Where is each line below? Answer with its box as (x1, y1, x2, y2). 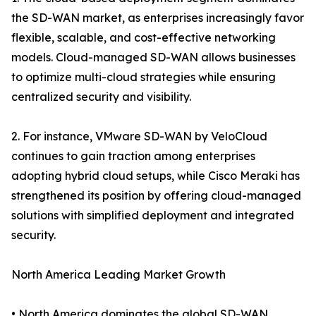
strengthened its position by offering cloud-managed (11, 188, 301, 203)
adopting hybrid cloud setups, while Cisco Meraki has (11, 169, 300, 183)
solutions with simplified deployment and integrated (11, 208, 294, 223)
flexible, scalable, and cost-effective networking (11, 30, 276, 45)
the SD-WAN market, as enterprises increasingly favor (11, 11, 304, 25)
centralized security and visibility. (11, 90, 191, 104)
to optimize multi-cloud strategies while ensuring (11, 70, 276, 85)
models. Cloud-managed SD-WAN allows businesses (11, 50, 296, 65)
